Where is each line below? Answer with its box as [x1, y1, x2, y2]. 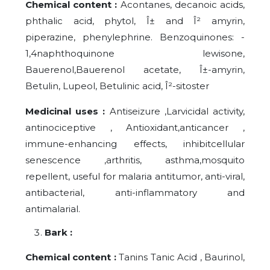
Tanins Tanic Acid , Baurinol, [119, 251, 245, 263]
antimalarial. [25, 202, 80, 215]
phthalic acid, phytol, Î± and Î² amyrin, [25, 14, 245, 27]
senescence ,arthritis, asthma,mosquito [25, 154, 245, 166]
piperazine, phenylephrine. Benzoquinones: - [25, 31, 245, 43]
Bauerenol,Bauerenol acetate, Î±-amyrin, [25, 63, 245, 75]
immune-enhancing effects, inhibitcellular [25, 137, 245, 149]
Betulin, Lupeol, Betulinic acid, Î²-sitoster [25, 80, 209, 92]
